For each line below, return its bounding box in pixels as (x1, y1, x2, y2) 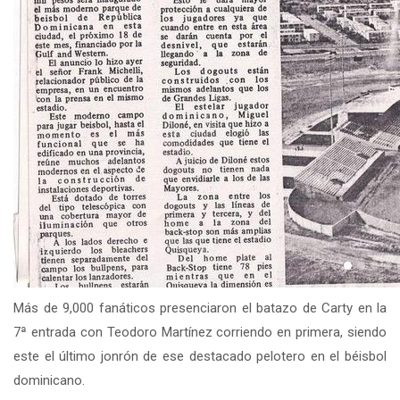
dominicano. (13, 371, 85, 388)
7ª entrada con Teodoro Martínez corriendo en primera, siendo (13, 323, 387, 340)
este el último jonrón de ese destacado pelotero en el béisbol (13, 347, 387, 364)
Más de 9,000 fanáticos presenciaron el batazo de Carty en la (13, 299, 387, 316)
